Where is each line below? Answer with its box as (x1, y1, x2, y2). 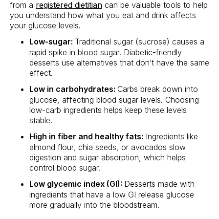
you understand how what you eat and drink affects (10, 10, 196, 21)
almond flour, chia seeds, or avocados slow (29, 142, 186, 153)
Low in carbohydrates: (29, 84, 117, 94)
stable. (29, 115, 52, 126)
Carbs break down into (117, 84, 198, 94)
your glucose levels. (10, 21, 81, 31)
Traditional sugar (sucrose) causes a (75, 37, 204, 47)
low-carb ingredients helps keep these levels (29, 105, 187, 115)
